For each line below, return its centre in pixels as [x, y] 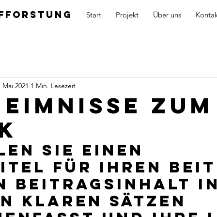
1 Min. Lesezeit [53, 85]
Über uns [167, 15]
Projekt [127, 15]
